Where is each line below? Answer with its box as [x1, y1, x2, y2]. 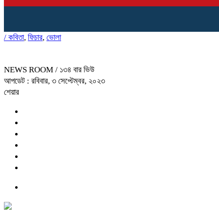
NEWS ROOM [4, 65, 55, 74]
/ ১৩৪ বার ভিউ [55, 65, 94, 74]
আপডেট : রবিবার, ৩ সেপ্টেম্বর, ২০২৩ [4, 76, 105, 86]
